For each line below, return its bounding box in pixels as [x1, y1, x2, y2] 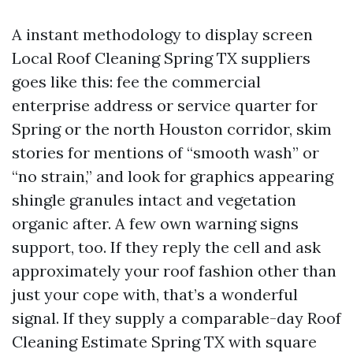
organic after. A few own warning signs [12, 214, 299, 233]
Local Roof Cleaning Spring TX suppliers [12, 48, 310, 68]
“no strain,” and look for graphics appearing [12, 166, 333, 186]
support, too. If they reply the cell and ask [12, 237, 321, 257]
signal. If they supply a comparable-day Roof [12, 308, 341, 328]
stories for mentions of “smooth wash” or [12, 143, 319, 162]
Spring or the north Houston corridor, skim [12, 119, 332, 139]
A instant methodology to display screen [12, 24, 313, 44]
